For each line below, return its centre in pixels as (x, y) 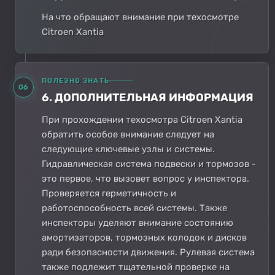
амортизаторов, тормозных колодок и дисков (144, 237)
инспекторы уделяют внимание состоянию (137, 223)
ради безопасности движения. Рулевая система (148, 252)
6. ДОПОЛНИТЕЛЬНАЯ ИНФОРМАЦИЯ (148, 97)
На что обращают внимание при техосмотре (140, 17)
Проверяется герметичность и (109, 193)
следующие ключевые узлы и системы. (128, 149)
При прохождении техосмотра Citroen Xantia (142, 119)
